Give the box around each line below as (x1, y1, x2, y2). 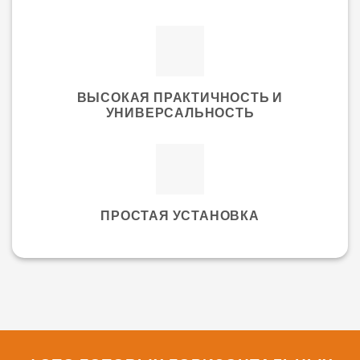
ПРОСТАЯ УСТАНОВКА (100, 207, 260, 223)
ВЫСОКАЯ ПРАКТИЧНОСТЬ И (76, 88, 284, 104)
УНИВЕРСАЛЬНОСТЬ (105, 104, 255, 120)
